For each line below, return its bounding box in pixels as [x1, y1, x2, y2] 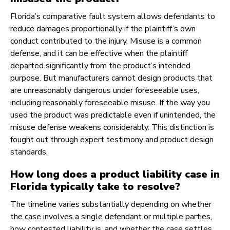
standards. [10, 146, 48, 158]
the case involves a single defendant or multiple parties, [10, 211, 212, 223]
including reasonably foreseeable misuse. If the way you [10, 97, 210, 109]
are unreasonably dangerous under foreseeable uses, [10, 85, 199, 97]
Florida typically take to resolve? [10, 180, 180, 194]
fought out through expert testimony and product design [10, 134, 214, 146]
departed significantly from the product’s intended [10, 60, 190, 72]
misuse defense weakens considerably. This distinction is [10, 122, 214, 133]
